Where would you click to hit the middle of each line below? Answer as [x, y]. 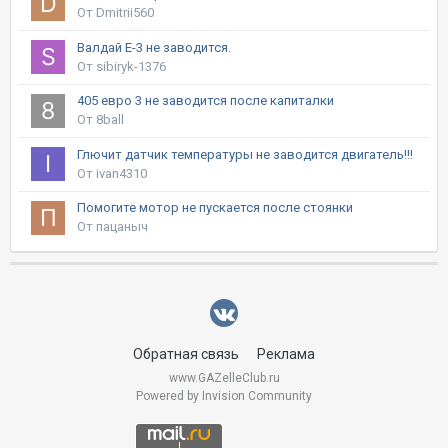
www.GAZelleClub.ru [224, 378]
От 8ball [100, 120]
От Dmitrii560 [115, 13]
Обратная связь [186, 354]
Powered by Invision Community [224, 396]
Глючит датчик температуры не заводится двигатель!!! [245, 154]
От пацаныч [112, 227]
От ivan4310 [112, 173]
